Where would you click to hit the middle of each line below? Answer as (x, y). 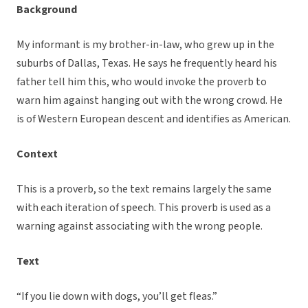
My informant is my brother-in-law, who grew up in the (145, 45)
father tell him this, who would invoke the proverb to (142, 82)
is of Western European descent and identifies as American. (154, 119)
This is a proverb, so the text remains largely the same (144, 189)
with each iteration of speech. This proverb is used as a (144, 208)
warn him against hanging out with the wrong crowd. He (150, 101)
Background (47, 10)
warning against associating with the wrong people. (140, 227)
